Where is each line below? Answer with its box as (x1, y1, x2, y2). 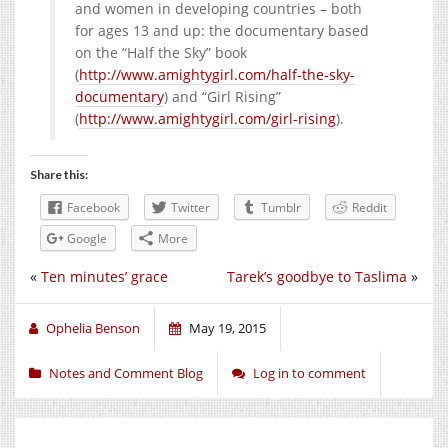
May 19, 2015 (189, 318, 266, 337)
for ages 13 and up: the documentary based (75, 20, 369, 40)
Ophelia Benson (46, 318, 140, 337)
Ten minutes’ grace (41, 266, 168, 286)
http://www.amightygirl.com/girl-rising (79, 108, 336, 128)
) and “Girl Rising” (164, 86, 281, 106)
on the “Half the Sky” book (75, 42, 247, 62)
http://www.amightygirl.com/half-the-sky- (79, 64, 355, 84)
